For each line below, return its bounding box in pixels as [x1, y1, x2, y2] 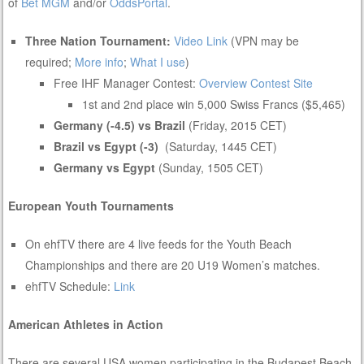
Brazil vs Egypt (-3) [54, 137, 159, 154]
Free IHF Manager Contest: [54, 74, 200, 91]
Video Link [174, 32, 228, 49]
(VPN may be [227, 32, 300, 49]
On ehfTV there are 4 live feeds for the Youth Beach [25, 235, 292, 252]
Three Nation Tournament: [25, 32, 175, 49]
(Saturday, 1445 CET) [158, 137, 278, 154]
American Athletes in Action [8, 315, 164, 332]
